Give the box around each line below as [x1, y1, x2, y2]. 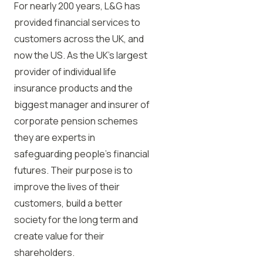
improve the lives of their [14, 180, 120, 193]
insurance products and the [14, 82, 133, 95]
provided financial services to [14, 16, 140, 29]
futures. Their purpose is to [14, 164, 133, 177]
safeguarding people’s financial [14, 147, 149, 160]
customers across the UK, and [14, 32, 144, 45]
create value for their [14, 230, 104, 242]
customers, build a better [14, 197, 123, 210]
